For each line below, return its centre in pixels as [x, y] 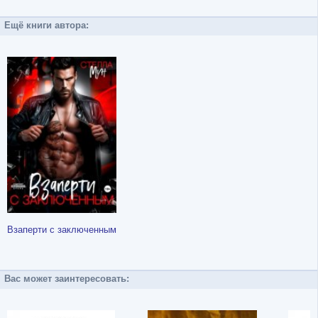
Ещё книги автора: [46, 25]
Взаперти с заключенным [62, 229]
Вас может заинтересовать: [67, 278]
